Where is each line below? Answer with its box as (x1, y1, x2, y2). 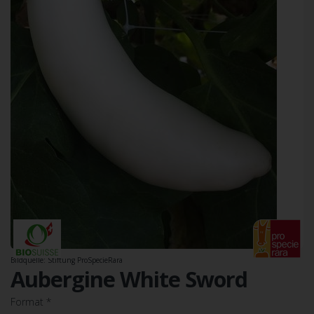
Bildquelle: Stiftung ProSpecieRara (11, 255, 123, 265)
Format (11, 295, 43, 308)
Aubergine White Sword (11, 264, 247, 294)
